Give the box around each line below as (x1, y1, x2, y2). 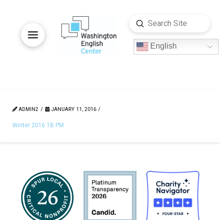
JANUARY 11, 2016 (49, 106, 96, 112)
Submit (139, 18, 164, 28)
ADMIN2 (17, 106, 38, 112)
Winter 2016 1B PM (12, 121, 64, 129)
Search (129, 25, 152, 34)
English (148, 42, 177, 51)
